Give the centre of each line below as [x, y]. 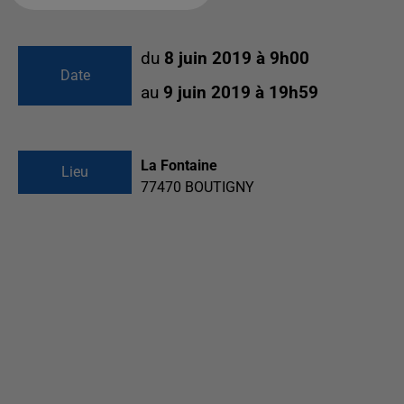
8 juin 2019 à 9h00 [237, 59]
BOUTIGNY [220, 187]
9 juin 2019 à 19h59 [241, 93]
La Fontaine [179, 165]
